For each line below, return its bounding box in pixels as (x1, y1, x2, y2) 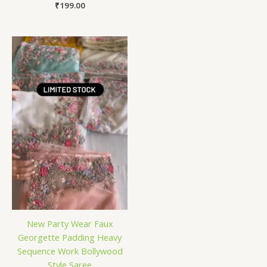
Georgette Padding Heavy (18, 231, 122, 244)
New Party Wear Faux (26, 218, 113, 230)
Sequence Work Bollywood (17, 245, 123, 257)
